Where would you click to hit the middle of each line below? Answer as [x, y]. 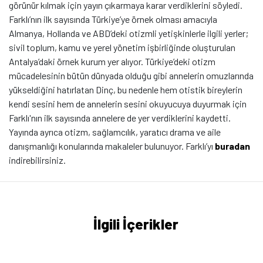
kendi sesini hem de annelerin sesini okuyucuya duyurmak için [128, 104]
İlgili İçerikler [136, 224]
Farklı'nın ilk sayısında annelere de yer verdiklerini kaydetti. [120, 118]
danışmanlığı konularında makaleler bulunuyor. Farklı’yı [112, 146]
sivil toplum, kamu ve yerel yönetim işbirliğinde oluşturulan [122, 48]
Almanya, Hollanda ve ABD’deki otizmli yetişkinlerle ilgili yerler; [129, 33]
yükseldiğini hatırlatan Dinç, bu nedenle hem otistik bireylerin [126, 90]
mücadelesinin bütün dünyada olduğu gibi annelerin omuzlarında [131, 76]
